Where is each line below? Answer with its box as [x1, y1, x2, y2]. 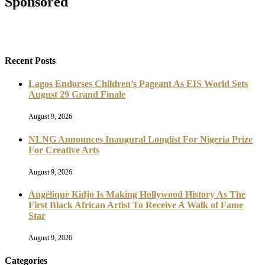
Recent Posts [5, 55, 56, 66]
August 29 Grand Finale [28, 89, 125, 99]
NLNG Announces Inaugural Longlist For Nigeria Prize [28, 134, 253, 144]
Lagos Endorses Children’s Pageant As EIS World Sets [28, 78, 248, 89]
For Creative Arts [28, 144, 99, 155]
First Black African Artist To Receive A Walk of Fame [28, 200, 243, 211]
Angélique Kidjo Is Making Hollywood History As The [28, 189, 245, 200]
